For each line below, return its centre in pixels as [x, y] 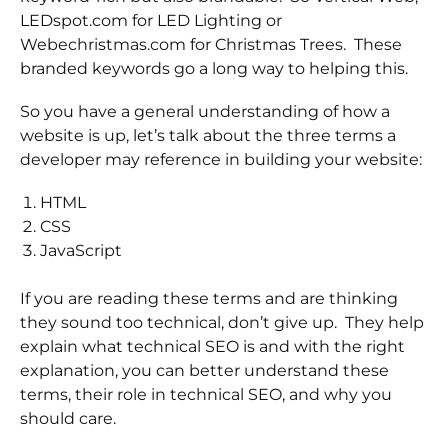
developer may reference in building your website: [221, 160]
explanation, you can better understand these [204, 371]
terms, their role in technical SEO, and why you [206, 395]
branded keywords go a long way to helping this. [214, 68]
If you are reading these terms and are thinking [209, 299]
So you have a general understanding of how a [205, 112]
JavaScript [81, 251]
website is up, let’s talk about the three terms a [208, 136]
